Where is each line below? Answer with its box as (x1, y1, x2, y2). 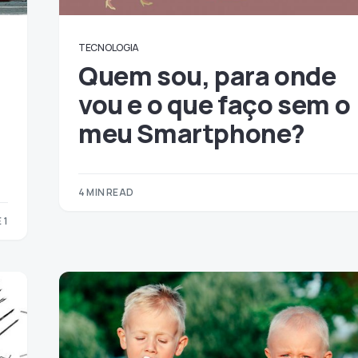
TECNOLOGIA (78, 41, 139, 54)
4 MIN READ (78, 185, 133, 199)
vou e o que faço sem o (78, 87, 351, 122)
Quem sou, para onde (78, 58, 336, 93)
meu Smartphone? (78, 116, 306, 151)
